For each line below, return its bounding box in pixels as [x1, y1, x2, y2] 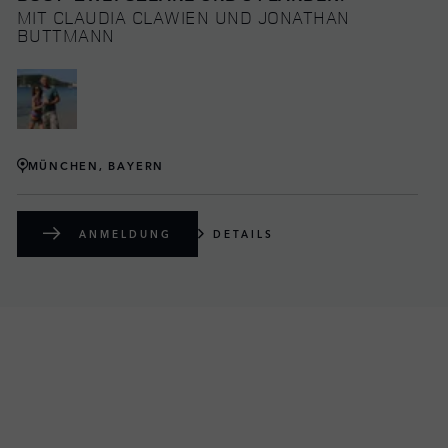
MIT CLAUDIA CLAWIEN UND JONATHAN [16, 4, 350, 29]
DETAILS [212, 226, 274, 241]
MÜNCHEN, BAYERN [27, 157, 165, 174]
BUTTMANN [16, 22, 115, 47]
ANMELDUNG [78, 226, 172, 241]
